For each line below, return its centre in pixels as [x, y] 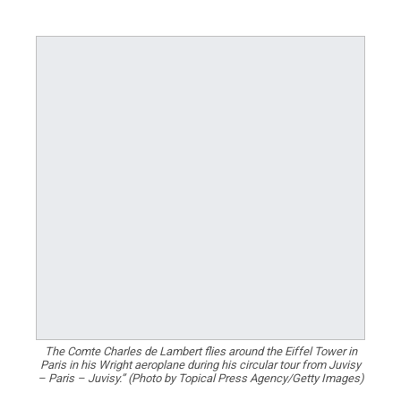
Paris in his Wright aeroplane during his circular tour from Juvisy [200, 365]
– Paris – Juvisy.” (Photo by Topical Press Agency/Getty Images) [200, 378]
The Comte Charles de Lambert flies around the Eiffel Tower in [200, 351]
